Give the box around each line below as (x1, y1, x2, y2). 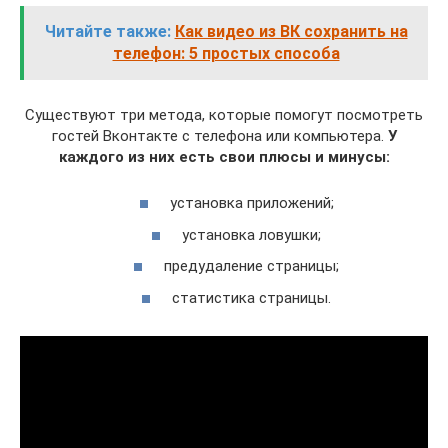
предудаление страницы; (164, 257, 339, 275)
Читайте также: (44, 21, 171, 41)
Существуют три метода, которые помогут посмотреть (25, 105, 423, 124)
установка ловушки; (182, 225, 321, 244)
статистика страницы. (172, 288, 331, 307)
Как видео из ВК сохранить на (174, 21, 408, 41)
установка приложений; (169, 194, 334, 212)
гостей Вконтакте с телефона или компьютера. (51, 126, 388, 145)
